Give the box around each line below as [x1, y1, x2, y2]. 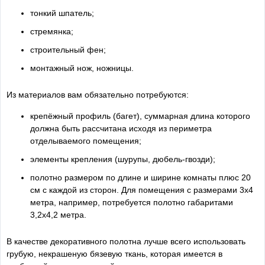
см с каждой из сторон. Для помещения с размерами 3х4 [30, 185, 253, 195]
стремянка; [30, 27, 73, 37]
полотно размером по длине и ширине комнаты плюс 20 [30, 173, 251, 183]
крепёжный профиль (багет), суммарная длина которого [30, 111, 250, 121]
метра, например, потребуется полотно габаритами [30, 198, 233, 208]
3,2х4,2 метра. [30, 210, 86, 220]
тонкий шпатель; [30, 8, 94, 18]
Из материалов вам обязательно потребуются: [7, 90, 189, 100]
